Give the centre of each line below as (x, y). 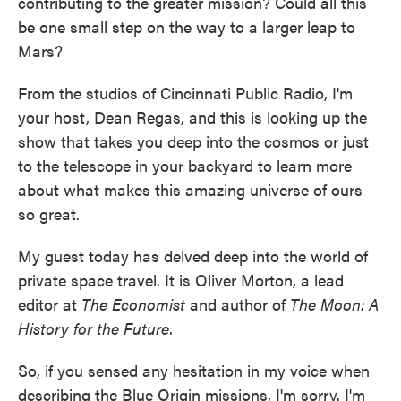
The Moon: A (334, 303)
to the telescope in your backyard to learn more (185, 165)
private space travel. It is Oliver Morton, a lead (181, 279)
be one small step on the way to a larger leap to (187, 26)
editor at (50, 303)
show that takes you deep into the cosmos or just (193, 141)
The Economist (133, 303)
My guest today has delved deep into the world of (193, 255)
